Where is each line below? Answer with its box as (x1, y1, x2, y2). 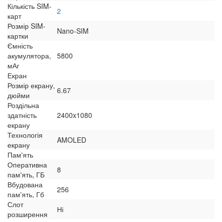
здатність (7, 110, 37, 120)
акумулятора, (7, 51, 51, 61)
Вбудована (7, 179, 43, 190)
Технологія (7, 130, 43, 140)
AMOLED (57, 135, 86, 145)
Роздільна (7, 100, 39, 111)
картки (7, 31, 28, 41)
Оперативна (7, 160, 47, 170)
